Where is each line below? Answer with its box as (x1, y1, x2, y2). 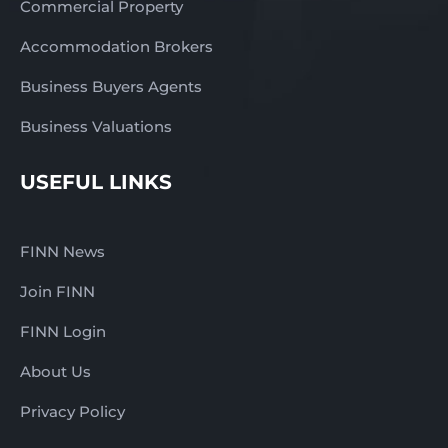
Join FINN (20, 282, 95, 302)
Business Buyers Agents (20, 77, 202, 97)
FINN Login (20, 322, 106, 342)
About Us (20, 362, 91, 382)
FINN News (20, 242, 105, 262)
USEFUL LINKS (20, 170, 172, 195)
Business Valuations (20, 117, 172, 137)
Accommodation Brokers (20, 37, 213, 57)
